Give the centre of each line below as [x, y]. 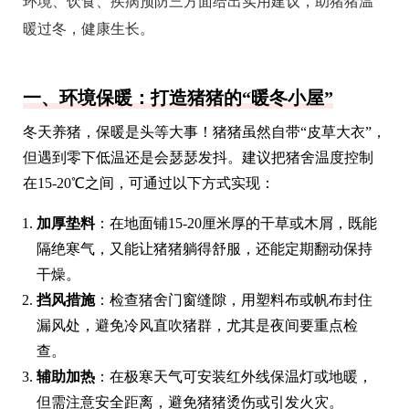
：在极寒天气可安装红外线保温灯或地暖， [234, 376]
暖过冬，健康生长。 [89, 28]
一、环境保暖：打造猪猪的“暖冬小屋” [178, 97]
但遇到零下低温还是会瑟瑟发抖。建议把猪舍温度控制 [198, 157]
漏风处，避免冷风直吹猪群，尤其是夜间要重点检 [197, 325]
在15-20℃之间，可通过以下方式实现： [149, 183]
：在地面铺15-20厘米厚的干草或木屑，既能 [236, 223]
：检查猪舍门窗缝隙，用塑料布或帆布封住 [234, 299]
